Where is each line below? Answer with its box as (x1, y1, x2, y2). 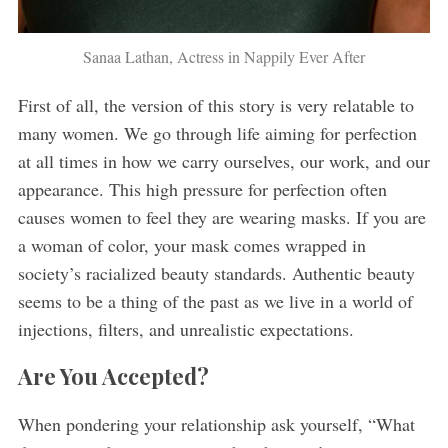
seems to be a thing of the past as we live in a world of (17, 289, 413, 314)
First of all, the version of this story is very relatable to (17, 93, 414, 118)
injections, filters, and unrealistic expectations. (17, 317, 360, 342)
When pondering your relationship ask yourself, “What (17, 412, 415, 437)
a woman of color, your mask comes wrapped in (17, 233, 366, 258)
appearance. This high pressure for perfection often (17, 177, 387, 202)
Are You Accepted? (17, 361, 209, 392)
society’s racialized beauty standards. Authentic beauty (17, 261, 415, 286)
